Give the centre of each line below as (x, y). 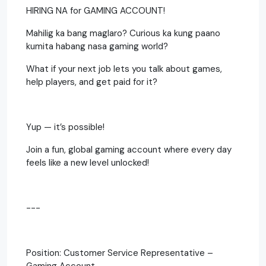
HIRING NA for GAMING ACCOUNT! (96, 10)
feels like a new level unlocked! (88, 162)
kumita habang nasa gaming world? (97, 46)
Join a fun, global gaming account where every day (129, 149)
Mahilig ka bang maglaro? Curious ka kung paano (123, 33)
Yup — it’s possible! (65, 127)
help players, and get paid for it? (92, 82)
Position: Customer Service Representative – (120, 253)
